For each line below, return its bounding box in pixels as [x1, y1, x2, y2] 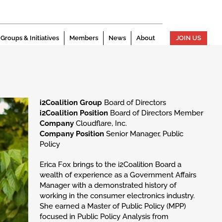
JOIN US [176, 34, 201, 42]
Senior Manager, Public [104, 129, 183, 139]
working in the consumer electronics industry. [39, 191, 195, 200]
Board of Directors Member [108, 109, 203, 118]
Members [69, 34, 98, 42]
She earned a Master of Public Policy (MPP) [39, 201, 186, 211]
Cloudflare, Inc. [73, 119, 127, 128]
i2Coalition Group [39, 98, 102, 108]
